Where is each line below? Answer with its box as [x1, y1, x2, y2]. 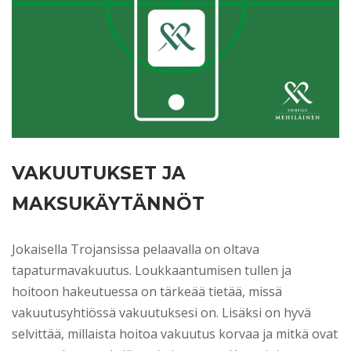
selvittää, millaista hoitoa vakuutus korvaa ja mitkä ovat [12, 324, 338, 342]
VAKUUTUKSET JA [12, 161, 186, 184]
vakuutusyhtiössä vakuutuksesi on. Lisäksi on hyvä [12, 303, 311, 321]
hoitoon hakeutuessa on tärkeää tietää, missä [12, 282, 282, 300]
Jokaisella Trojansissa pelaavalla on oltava [12, 240, 259, 258]
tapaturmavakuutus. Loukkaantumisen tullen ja [12, 261, 291, 279]
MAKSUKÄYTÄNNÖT [12, 192, 204, 215]
